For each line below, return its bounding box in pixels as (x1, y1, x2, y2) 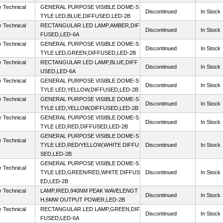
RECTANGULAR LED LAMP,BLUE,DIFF (40, 59, 138, 65)
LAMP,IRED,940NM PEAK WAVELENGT (40, 188, 138, 194)
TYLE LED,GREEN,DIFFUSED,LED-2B (40, 50, 136, 56)
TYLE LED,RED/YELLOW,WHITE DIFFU (40, 142, 139, 148)
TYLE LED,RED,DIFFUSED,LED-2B (40, 123, 128, 129)
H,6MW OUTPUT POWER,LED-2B (40, 197, 125, 203)
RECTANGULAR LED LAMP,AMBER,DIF (40, 22, 139, 28)
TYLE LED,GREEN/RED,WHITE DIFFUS (40, 169, 140, 175)
